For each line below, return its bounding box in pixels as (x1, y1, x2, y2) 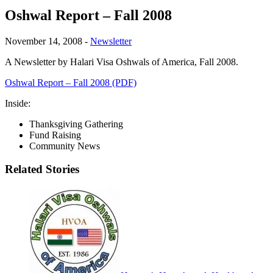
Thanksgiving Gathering (29, 118, 123, 129)
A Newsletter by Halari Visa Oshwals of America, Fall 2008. (5, 56, 238, 67)
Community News (29, 140, 100, 151)
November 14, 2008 (5, 35, 82, 46)
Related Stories (5, 163, 79, 176)
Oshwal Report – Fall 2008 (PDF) (5, 77, 136, 88)
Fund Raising (29, 129, 81, 140)
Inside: (5, 97, 30, 108)
